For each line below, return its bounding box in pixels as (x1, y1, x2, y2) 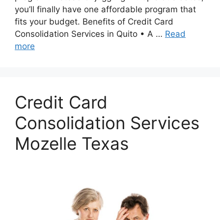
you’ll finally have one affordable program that (15, 4, 196, 15)
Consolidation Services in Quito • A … (15, 29, 165, 39)
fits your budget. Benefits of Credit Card (15, 17, 173, 27)
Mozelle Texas (15, 133, 129, 154)
